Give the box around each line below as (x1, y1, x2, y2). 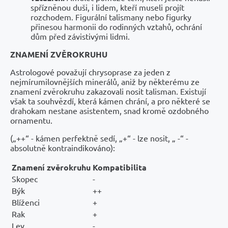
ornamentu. (10, 115, 52, 125)
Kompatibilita (93, 161, 147, 173)
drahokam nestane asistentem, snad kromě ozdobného (10, 105, 209, 116)
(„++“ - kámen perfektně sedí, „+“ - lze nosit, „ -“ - (10, 132, 188, 143)
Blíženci (12, 196, 40, 207)
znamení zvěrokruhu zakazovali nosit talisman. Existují (10, 85, 206, 96)
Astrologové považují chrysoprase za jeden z (10, 66, 170, 77)
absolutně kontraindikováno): (10, 142, 115, 153)
